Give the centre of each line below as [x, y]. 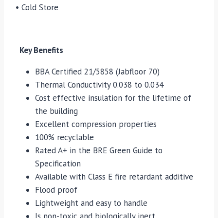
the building [56, 111]
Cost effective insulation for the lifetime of [113, 98]
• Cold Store [37, 8]
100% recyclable [64, 137]
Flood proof [56, 190]
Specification [58, 164]
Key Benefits [39, 50]
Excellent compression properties [96, 124]
